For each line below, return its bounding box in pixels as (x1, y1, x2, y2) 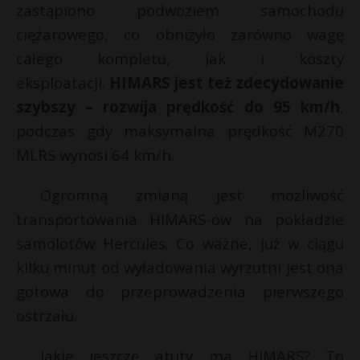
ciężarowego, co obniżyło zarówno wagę (16, 24, 344, 45)
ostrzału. (16, 305, 77, 326)
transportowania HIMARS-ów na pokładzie (16, 209, 344, 230)
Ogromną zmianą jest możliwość (40, 185, 344, 206)
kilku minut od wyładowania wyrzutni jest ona (16, 257, 344, 278)
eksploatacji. (16, 72, 105, 93)
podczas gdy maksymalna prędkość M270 (16, 121, 344, 141)
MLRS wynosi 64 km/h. (16, 145, 174, 166)
